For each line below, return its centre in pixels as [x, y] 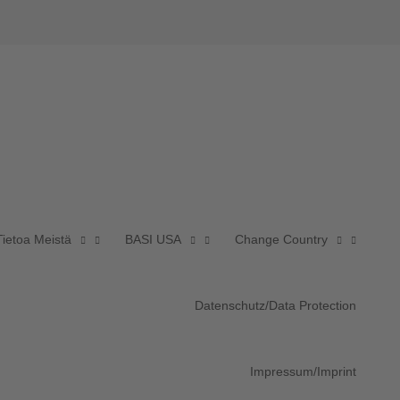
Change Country [281, 239]
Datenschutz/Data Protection [275, 305]
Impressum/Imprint [303, 371]
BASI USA [153, 239]
